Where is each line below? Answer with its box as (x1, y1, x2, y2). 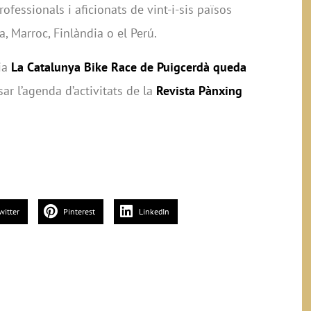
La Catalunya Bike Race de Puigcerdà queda (11, 58, 246, 75)
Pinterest (63, 206, 95, 217)
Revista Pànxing (156, 82, 242, 99)
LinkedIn (139, 206, 169, 217)
